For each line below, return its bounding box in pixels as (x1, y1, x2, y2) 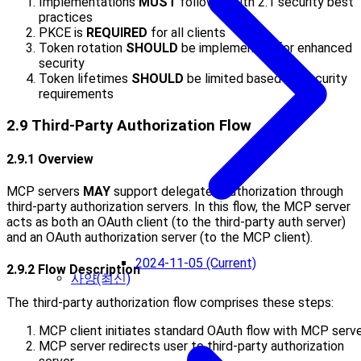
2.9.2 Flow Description (6, 262, 140, 278)
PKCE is (39, 24, 86, 40)
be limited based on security (184, 70, 347, 86)
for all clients (147, 24, 226, 40)
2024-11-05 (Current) (135, 255, 256, 271)
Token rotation (39, 39, 126, 56)
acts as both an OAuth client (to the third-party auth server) (6, 214, 346, 230)
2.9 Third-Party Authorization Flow (6, 116, 251, 135)
